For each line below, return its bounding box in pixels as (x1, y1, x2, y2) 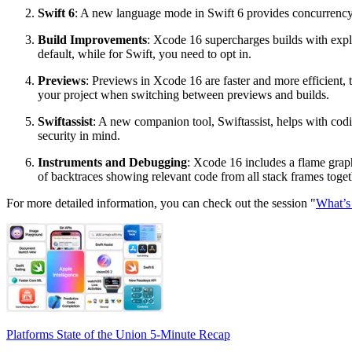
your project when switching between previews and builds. (38, 87, 329, 101)
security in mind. (38, 128, 120, 142)
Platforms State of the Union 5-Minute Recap (6, 327, 230, 341)
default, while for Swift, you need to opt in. (38, 46, 251, 60)
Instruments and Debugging (38, 155, 187, 169)
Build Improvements (38, 32, 147, 46)
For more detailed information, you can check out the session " (6, 196, 316, 210)
